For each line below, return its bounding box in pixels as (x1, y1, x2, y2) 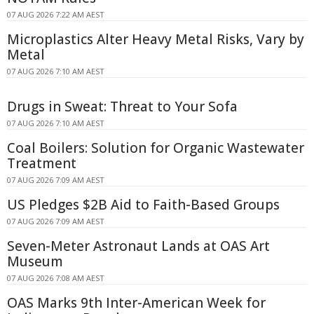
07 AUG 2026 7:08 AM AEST (7, 272, 104, 283)
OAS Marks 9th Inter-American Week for (7, 293, 266, 312)
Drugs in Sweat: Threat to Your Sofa (7, 97, 238, 116)
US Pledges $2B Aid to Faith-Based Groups (7, 195, 280, 214)
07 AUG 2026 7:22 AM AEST (7, 8, 104, 20)
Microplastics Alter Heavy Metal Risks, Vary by (7, 29, 304, 48)
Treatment (7, 153, 76, 172)
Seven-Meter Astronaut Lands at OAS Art (7, 236, 270, 255)
